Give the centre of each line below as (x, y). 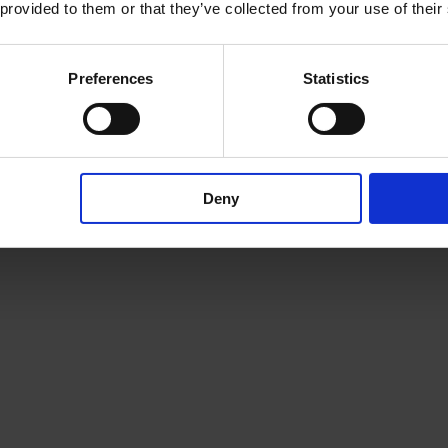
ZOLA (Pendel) (359, 140)
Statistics (336, 79)
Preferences (111, 79)
